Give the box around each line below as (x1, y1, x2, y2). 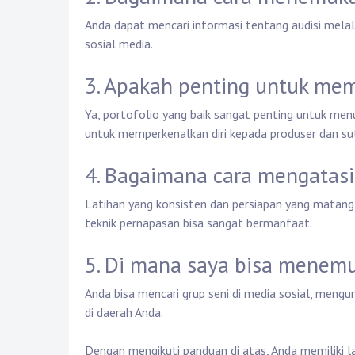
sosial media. (85, 36, 153, 52)
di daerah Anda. (85, 304, 163, 321)
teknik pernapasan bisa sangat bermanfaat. (85, 215, 312, 231)
